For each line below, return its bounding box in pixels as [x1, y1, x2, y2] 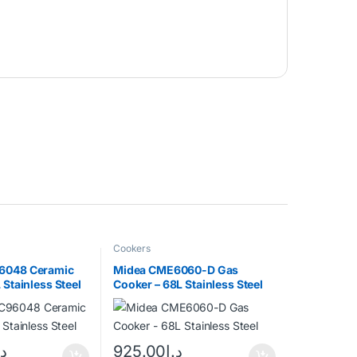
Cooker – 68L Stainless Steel [112, 277, 264, 292]
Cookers [112, 241, 151, 254]
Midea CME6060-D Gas [112, 263, 239, 277]
